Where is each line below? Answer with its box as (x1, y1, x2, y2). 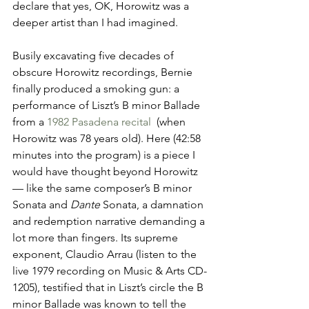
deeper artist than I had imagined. (12, 16, 178, 29)
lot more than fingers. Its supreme (12, 231, 181, 244)
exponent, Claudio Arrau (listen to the (12, 248, 199, 261)
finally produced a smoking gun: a (12, 82, 182, 95)
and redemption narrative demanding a (12, 215, 208, 228)
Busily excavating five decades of (12, 49, 177, 62)
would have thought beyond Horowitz (12, 165, 201, 178)
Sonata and (12, 198, 70, 211)
